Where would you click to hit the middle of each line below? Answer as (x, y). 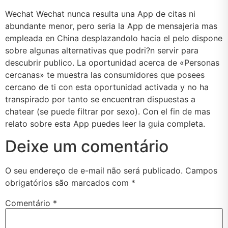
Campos (201, 171)
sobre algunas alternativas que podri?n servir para (102, 50)
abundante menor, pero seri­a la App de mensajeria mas (111, 26)
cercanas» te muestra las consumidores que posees (105, 75)
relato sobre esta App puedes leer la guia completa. (105, 123)
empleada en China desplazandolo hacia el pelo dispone (114, 38)
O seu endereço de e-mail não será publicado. (94, 171)
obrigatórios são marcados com (68, 183)
